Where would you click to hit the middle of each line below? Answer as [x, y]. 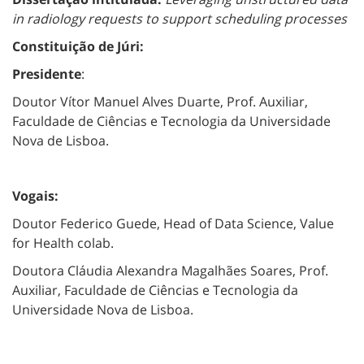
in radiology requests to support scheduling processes [180, 18]
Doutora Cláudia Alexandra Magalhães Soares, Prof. [170, 270]
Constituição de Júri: [78, 46]
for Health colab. [63, 243]
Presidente [47, 74]
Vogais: [35, 195]
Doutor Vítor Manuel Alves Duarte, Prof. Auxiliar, [160, 101]
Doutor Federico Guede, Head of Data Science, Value [173, 223]
